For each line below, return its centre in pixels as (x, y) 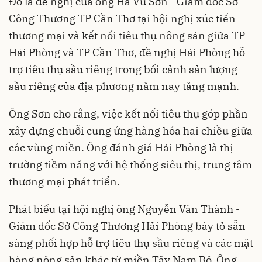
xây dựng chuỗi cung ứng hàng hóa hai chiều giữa (131, 131)
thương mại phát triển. (64, 182)
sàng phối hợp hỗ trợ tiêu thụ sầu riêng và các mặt (131, 243)
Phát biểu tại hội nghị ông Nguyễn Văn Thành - (124, 209)
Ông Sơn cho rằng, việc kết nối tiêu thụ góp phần (128, 114)
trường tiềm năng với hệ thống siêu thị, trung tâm (130, 165)
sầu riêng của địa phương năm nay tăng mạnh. (124, 86)
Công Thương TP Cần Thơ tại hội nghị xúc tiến (122, 18)
